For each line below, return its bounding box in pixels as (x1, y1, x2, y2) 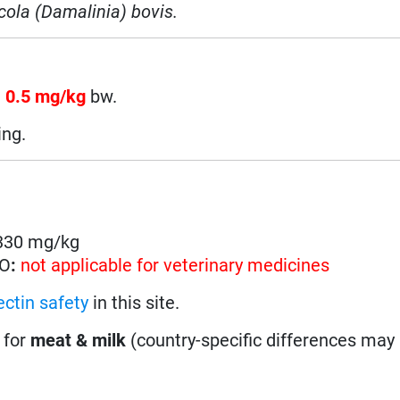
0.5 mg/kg (5, 85, 87, 107)
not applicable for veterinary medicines (21, 254, 330, 276)
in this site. (88, 291, 180, 313)
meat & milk (30, 329, 127, 351)
